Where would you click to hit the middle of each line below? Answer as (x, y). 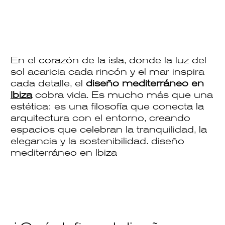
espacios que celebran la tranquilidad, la (109, 129)
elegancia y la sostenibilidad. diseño (97, 141)
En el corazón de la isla (67, 60)
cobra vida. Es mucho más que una (123, 95)
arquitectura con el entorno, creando (100, 118)
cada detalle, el (48, 83)
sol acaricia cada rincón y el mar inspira (107, 72)
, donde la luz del (165, 60)
